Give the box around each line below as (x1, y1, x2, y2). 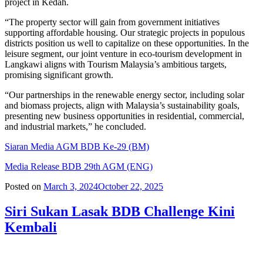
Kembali (5, 220, 57, 235)
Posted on (5, 181, 41, 192)
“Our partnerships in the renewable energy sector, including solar (5, 90, 244, 100)
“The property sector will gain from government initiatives (5, 17, 220, 28)
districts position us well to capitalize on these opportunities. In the (5, 38, 249, 49)
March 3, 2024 (43, 181, 98, 192)
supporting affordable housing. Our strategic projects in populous (5, 28, 245, 38)
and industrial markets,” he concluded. (5, 122, 146, 132)
